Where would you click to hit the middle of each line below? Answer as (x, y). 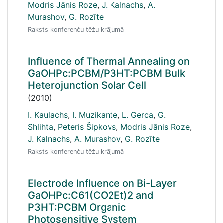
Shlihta (41, 127)
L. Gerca (138, 115)
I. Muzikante (95, 115)
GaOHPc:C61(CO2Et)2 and (91, 195)
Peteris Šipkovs (87, 127)
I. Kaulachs (48, 115)
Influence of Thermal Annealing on (109, 61)
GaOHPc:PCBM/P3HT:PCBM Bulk (107, 73)
